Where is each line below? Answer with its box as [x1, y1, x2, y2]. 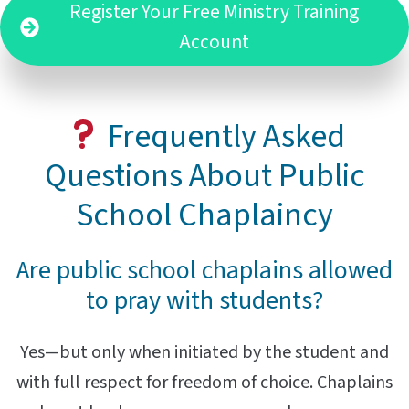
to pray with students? [86, 282, 323, 320]
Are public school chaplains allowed [16, 252, 393, 289]
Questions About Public [44, 152, 365, 199]
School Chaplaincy [76, 191, 333, 238]
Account [179, 27, 250, 57]
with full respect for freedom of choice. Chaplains [16, 370, 393, 396]
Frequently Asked [101, 112, 346, 160]
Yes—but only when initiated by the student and [20, 340, 389, 366]
